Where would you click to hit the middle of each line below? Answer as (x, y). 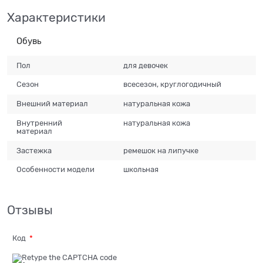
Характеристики (56, 18)
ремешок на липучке (161, 150)
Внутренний (40, 123)
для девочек (146, 65)
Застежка (34, 150)
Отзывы (30, 210)
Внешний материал (53, 104)
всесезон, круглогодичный (173, 85)
